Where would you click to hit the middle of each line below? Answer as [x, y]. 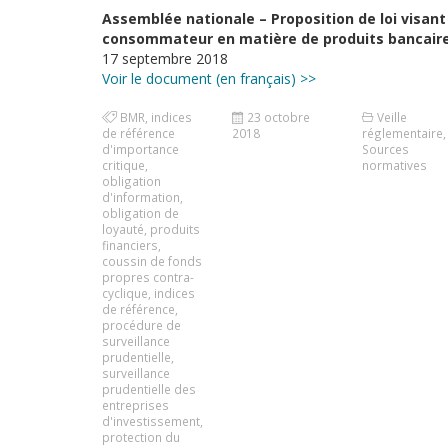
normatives [394, 165]
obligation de [140, 213]
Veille [391, 117]
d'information [141, 197]
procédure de [141, 325]
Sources [385, 149]
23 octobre [278, 117]
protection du [141, 437]
